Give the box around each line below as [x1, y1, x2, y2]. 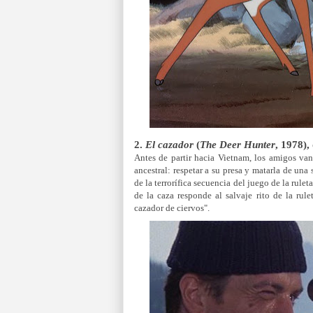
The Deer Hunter [200, 138, 275, 150]
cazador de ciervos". [134, 202, 210, 213]
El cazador [145, 138, 194, 150]
